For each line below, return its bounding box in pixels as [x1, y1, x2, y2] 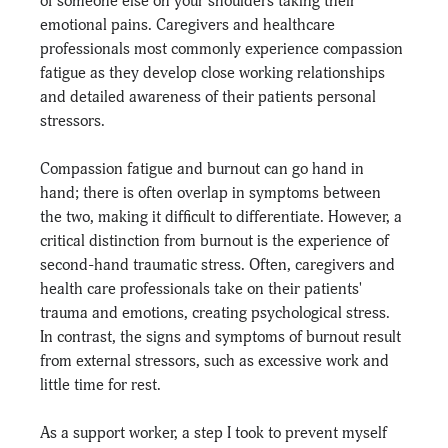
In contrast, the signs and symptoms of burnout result [40, 326, 406, 347]
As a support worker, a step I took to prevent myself [40, 422, 392, 443]
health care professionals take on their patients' [40, 278, 367, 299]
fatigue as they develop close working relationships [40, 62, 390, 83]
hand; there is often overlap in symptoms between [40, 182, 386, 203]
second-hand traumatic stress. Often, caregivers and [40, 254, 400, 275]
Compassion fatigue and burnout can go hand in [40, 158, 369, 179]
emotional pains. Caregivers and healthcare [40, 14, 340, 35]
